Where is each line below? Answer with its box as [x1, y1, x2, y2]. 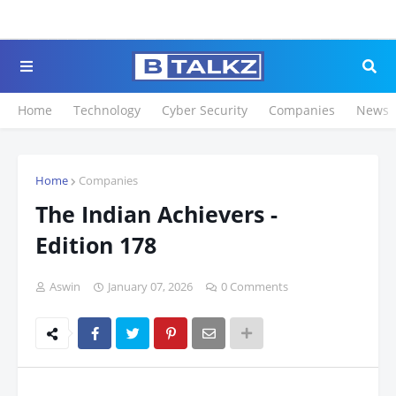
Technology [73, 102, 141, 118]
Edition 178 [35, 230, 156, 260]
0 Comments [221, 278, 288, 294]
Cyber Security [162, 102, 247, 118]
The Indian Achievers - [35, 199, 278, 229]
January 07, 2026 [108, 278, 193, 294]
